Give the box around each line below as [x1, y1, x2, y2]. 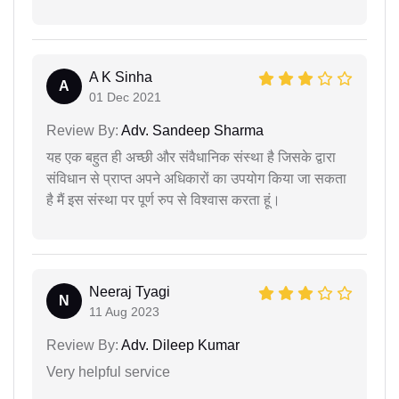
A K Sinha [89, 69, 152, 85]
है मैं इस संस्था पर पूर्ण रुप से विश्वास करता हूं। [46, 191, 281, 208]
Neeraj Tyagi [89, 283, 170, 299]
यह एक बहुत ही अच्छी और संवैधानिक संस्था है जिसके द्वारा [46, 149, 336, 165]
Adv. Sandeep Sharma [118, 122, 264, 138]
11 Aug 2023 [89, 304, 159, 319]
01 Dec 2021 [89, 89, 161, 104]
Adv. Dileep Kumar [118, 337, 240, 353]
